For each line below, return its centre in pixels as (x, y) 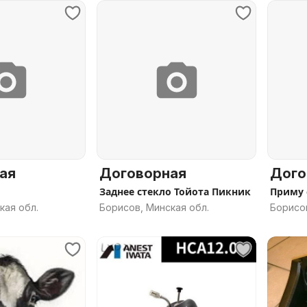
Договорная (143, 173)
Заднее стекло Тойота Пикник (175, 192)
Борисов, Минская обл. (154, 207)
